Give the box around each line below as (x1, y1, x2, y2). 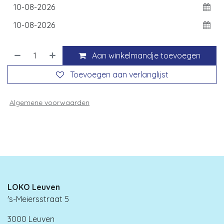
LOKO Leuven (7, 182, 60, 192)
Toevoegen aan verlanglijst (69, 69, 168, 79)
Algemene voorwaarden (9, 97, 89, 107)
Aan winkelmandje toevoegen (92, 50, 200, 60)
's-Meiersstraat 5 (7, 194, 69, 204)
